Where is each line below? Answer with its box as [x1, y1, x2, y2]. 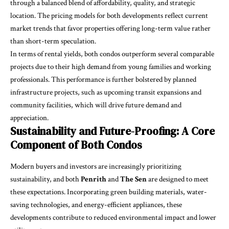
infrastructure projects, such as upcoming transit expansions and [10, 87, 201, 98]
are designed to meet [148, 174, 209, 184]
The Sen [120, 174, 148, 184]
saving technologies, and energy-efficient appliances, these [10, 199, 182, 210]
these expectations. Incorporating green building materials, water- [10, 187, 207, 197]
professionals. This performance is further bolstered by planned [10, 75, 196, 85]
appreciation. [10, 113, 49, 123]
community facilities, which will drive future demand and [10, 100, 181, 110]
